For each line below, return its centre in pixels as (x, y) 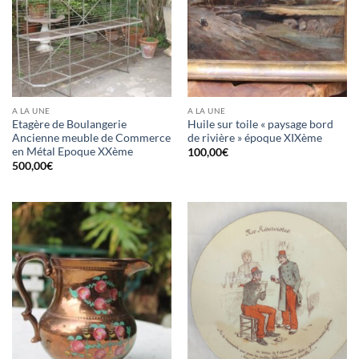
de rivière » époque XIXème (254, 137)
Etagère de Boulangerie (69, 124)
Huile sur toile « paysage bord (260, 124)
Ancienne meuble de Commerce (91, 137)
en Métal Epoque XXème (72, 151)
